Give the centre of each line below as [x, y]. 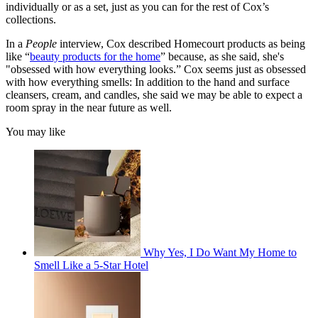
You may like [35, 131]
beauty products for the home [95, 56]
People [43, 43]
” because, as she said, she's [222, 56]
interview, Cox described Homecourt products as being [182, 43]
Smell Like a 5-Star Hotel [91, 265]
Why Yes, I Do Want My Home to [220, 252]
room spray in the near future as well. [90, 107]
